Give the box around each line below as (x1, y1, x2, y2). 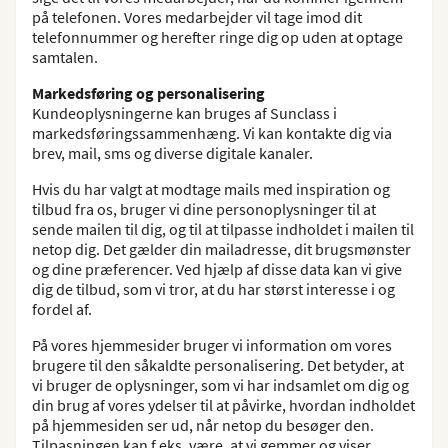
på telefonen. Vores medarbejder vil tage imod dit (32, 7, 362, 27)
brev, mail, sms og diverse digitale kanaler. (32, 143, 313, 163)
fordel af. (32, 299, 92, 319)
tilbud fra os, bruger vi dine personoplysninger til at (32, 199, 376, 219)
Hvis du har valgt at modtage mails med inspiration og (32, 179, 390, 199)
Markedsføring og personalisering (32, 83, 265, 103)
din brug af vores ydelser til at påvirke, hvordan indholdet (32, 395, 415, 415)
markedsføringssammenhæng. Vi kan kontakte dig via (32, 123, 392, 143)
